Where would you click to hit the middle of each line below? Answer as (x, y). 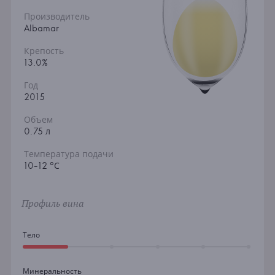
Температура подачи (68, 154)
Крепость (44, 51)
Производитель (56, 17)
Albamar (41, 29)
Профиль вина (52, 203)
